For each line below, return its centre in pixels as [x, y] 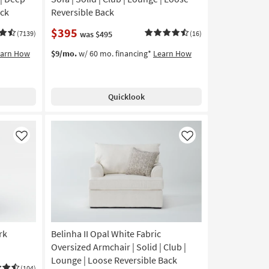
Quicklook [126, 96]
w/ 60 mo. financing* [115, 53]
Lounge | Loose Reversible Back [114, 260]
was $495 [96, 34]
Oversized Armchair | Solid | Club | [118, 246]
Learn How [172, 53]
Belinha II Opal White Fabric [106, 233]
